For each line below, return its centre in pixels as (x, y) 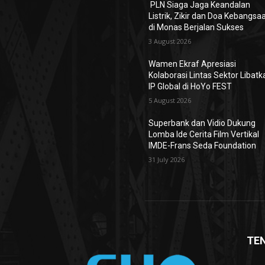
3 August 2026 (170, 41)
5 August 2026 (170, 100)
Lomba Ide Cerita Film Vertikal (204, 134)
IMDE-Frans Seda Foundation (203, 146)
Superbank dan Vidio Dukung (202, 123)
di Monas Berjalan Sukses (196, 27)
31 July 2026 (167, 159)
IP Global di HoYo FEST (190, 86)
